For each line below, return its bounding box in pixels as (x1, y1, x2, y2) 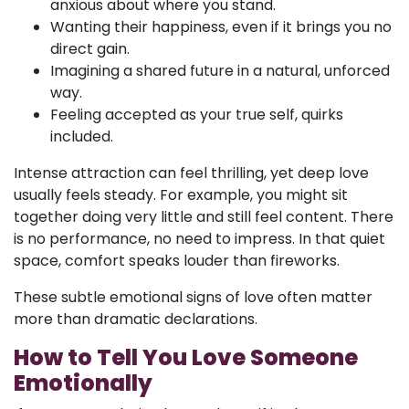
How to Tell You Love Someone (14, 342, 358, 372)
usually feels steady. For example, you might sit (14, 184, 348, 205)
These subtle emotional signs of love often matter (14, 287, 372, 308)
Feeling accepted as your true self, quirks (50, 104, 343, 125)
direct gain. (50, 38, 130, 59)
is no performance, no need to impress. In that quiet (14, 228, 385, 249)
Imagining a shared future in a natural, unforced (50, 60, 390, 81)
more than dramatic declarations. (14, 309, 257, 330)
